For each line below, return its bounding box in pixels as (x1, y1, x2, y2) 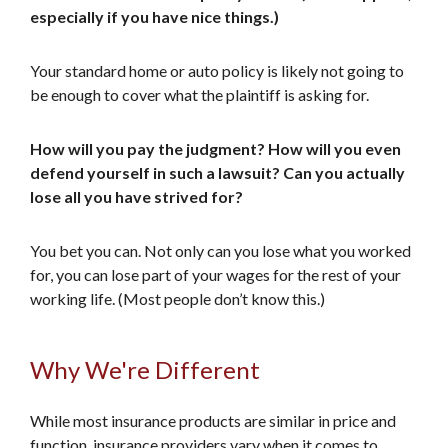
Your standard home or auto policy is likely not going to (30, 61, 404, 80)
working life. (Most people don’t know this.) (30, 289, 325, 308)
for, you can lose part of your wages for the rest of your (30, 265, 401, 284)
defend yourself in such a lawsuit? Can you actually (30, 163, 405, 182)
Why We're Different (30, 355, 260, 384)
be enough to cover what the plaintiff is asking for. (30, 85, 369, 104)
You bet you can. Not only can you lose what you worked (30, 241, 411, 260)
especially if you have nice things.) (30, 7, 279, 26)
